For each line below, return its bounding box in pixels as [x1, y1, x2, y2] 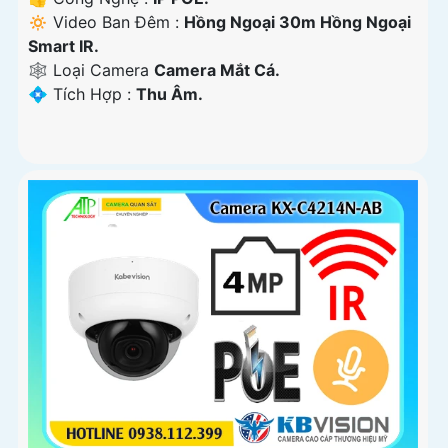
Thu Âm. [136, 84, 203, 105]
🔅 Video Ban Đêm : [28, 12, 184, 33]
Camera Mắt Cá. [154, 60, 280, 81]
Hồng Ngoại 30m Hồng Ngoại [184, 12, 411, 33]
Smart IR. [28, 36, 99, 57]
